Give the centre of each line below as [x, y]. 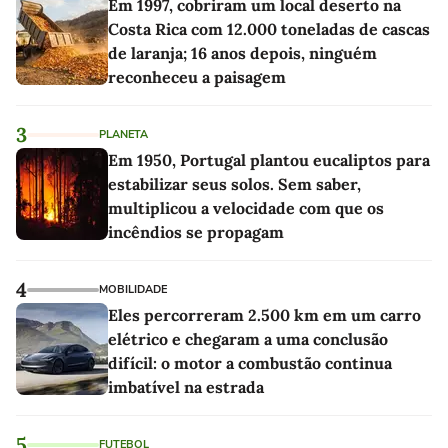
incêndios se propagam [196, 231]
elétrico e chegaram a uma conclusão [248, 338]
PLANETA [123, 134]
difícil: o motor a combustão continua [250, 362]
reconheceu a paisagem [197, 76]
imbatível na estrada [186, 386]
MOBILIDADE [133, 289]
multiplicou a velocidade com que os [246, 207]
